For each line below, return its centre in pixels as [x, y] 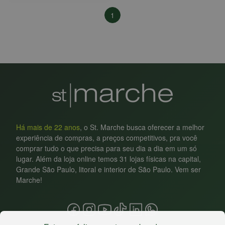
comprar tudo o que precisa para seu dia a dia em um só [106, 148]
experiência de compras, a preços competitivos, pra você [107, 137]
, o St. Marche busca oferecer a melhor [142, 127]
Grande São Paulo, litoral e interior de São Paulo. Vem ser [108, 169]
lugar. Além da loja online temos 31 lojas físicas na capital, [108, 158]
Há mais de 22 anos [48, 127]
